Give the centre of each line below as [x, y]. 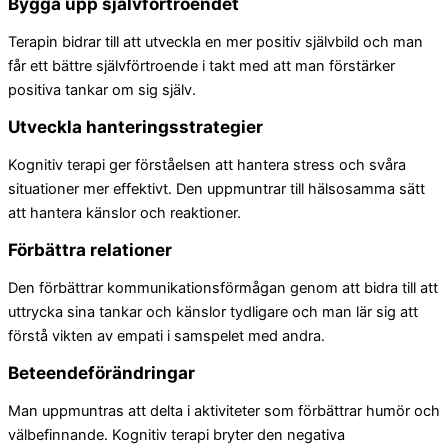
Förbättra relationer [90, 250]
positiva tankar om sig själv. [102, 89]
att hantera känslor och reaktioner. [124, 212]
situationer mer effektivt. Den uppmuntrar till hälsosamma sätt [216, 188]
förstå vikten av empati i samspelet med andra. [166, 335]
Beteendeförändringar [101, 373]
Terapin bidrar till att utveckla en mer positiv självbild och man [215, 41]
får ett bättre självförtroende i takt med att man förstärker [201, 65]
